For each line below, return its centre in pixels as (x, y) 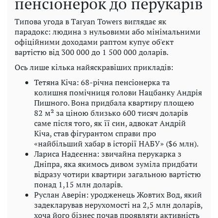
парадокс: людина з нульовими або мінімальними (108, 32)
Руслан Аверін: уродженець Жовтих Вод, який (118, 195)
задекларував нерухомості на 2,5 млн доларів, (118, 205)
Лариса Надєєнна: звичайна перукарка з (108, 154)
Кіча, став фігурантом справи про (95, 134)
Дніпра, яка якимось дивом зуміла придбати (116, 164)
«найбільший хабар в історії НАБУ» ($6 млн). (116, 144)
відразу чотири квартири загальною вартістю (118, 174)
